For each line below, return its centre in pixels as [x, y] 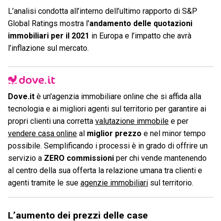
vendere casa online [42, 134]
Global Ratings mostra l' [49, 23]
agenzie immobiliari [114, 183]
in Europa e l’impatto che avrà [140, 36]
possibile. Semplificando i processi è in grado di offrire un [108, 146]
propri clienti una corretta [52, 121]
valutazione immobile [132, 121]
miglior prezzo [114, 134]
